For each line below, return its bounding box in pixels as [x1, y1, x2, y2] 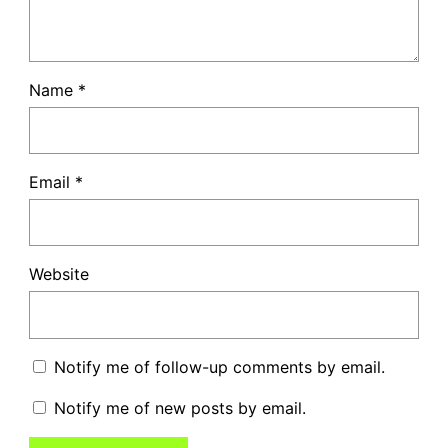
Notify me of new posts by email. [53, 397, 306, 418]
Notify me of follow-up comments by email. [53, 356, 385, 377]
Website [28, 264, 89, 285]
